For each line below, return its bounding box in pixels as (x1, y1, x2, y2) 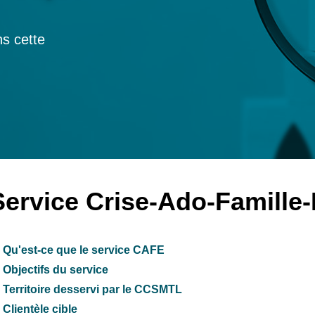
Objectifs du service (3, 264, 108, 276)
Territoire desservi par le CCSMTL (3, 283, 182, 295)
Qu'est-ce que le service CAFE (3, 244, 165, 256)
